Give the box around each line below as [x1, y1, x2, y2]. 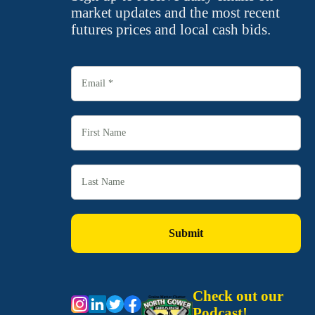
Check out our [192, 287, 283, 304]
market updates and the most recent [70, 4, 280, 22]
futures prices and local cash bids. [70, 21, 271, 39]
